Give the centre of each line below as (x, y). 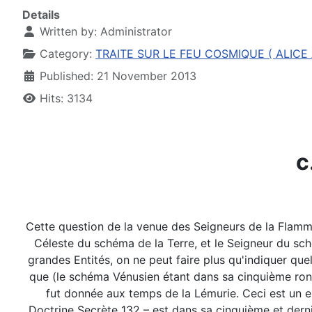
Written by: (68, 32)
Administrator (136, 32)
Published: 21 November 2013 (118, 76)
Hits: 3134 (66, 99)
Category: (66, 54)
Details (41, 15)
